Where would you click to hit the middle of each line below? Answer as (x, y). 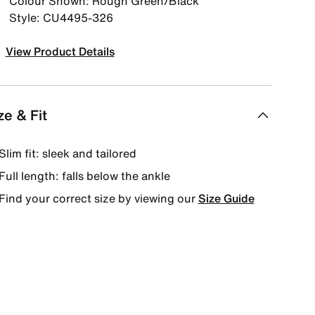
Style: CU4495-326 (61, 18)
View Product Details (60, 51)
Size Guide (226, 198)
